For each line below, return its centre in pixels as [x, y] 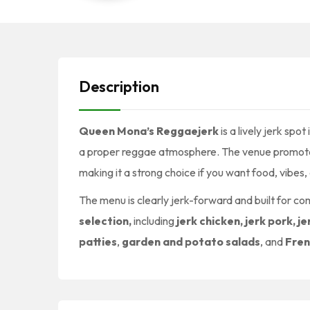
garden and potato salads [191, 241]
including [155, 220]
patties [98, 241]
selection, [106, 220]
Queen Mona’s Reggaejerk [149, 130]
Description [119, 86]
